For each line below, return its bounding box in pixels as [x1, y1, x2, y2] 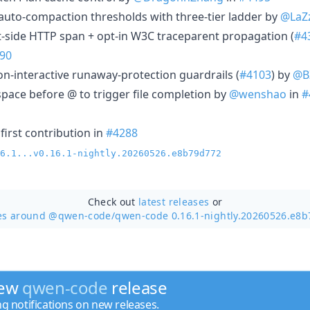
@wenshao [229, 86, 286, 102]
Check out [87, 194, 139, 208]
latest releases [138, 194, 210, 208]
